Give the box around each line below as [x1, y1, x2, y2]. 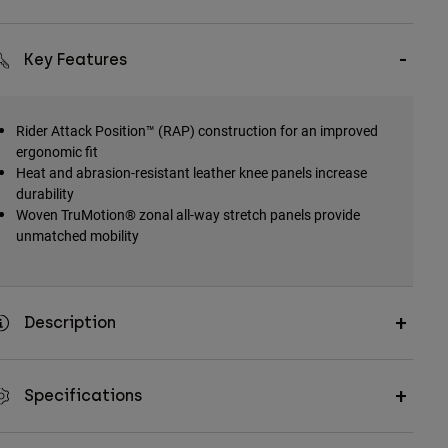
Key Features [23, 50, 127, 70]
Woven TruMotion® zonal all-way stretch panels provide [15, 205, 360, 225]
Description [23, 313, 116, 333]
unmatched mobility [15, 226, 139, 246]
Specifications [23, 386, 142, 406]
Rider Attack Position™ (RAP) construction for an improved [15, 121, 378, 141]
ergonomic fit [15, 142, 98, 162]
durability [15, 184, 74, 204]
